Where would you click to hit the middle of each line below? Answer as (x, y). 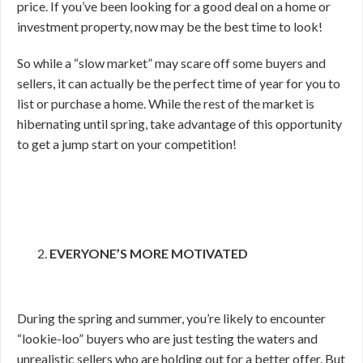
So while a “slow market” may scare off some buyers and (171, 63)
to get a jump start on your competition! (127, 144)
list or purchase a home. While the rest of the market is (166, 103)
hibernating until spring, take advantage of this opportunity (179, 124)
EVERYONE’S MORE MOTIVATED (149, 253)
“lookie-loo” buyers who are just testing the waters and (167, 338)
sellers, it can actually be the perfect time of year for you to (179, 83)
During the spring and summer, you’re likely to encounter (171, 318)
